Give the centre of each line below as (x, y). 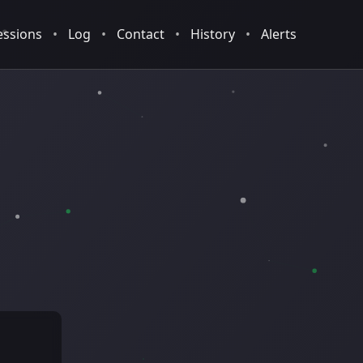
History (213, 34)
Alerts (279, 34)
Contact (141, 34)
